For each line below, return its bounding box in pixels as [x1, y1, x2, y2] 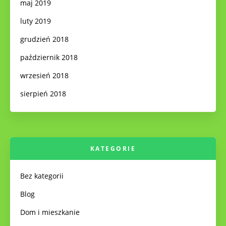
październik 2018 [20, 52, 78, 62]
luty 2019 [20, 16, 51, 26]
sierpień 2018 [20, 89, 66, 98]
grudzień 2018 [20, 34, 69, 44]
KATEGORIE [90, 144, 136, 153]
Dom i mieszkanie [20, 207, 80, 217]
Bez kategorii [20, 171, 64, 181]
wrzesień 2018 [20, 71, 69, 80]
